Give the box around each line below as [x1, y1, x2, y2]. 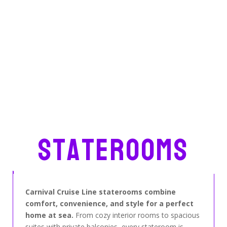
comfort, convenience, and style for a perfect [25, 198, 194, 208]
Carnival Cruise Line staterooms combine [25, 186, 176, 197]
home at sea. [25, 210, 73, 220]
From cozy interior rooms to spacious [73, 210, 200, 220]
